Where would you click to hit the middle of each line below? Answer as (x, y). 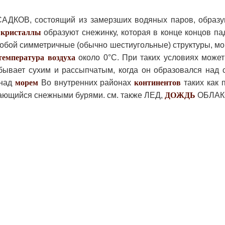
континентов (158, 82)
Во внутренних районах (86, 82)
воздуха (61, 57)
